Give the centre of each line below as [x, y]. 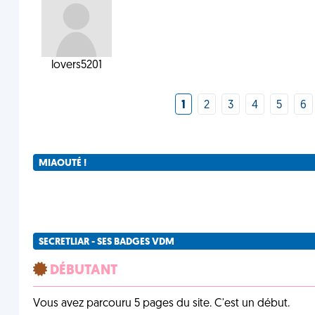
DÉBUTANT [82, 271]
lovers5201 [76, 65]
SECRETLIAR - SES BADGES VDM [106, 242]
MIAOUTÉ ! [62, 163]
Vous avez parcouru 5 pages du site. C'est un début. [161, 304]
